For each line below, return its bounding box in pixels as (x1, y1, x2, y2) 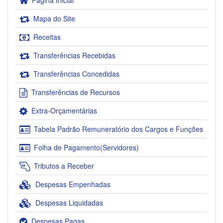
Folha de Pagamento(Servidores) (34, 142, 139, 153)
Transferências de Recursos (31, 87, 120, 98)
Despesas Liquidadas (35, 198, 103, 208)
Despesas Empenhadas (35, 179, 111, 190)
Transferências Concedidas (33, 69, 119, 79)
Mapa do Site (33, 13, 75, 24)
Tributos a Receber (34, 161, 94, 171)
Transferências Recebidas (33, 50, 115, 61)
